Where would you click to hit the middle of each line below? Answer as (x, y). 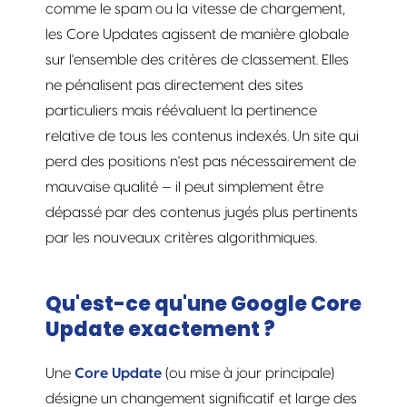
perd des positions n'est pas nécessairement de (201, 161)
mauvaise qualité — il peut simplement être (184, 187)
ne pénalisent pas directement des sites (174, 85)
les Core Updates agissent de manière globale (197, 34)
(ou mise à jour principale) (248, 373)
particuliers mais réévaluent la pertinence (181, 110)
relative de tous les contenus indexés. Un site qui (202, 136)
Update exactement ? (160, 329)
